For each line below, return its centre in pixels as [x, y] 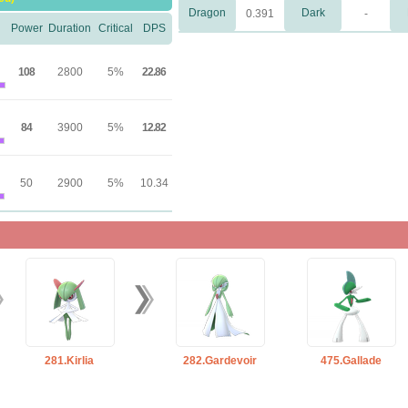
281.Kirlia [69, 361]
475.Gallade [351, 361]
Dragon [207, 13]
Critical [115, 28]
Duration [70, 28]
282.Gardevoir [219, 361]
